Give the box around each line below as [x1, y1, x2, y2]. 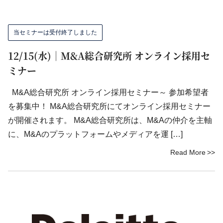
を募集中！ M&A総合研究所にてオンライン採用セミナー [8, 102, 211, 111]
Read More [170, 148, 206, 156]
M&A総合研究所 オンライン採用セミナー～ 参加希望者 [8, 88, 209, 97]
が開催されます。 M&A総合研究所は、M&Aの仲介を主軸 [8, 116, 212, 124]
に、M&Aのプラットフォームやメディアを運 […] [8, 130, 183, 138]
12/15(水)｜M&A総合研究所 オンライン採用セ [8, 49, 210, 62]
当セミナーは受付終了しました [13, 29, 97, 36]
